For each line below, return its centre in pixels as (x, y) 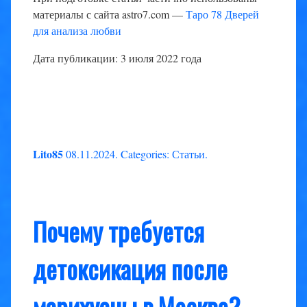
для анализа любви (77, 31)
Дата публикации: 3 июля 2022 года (117, 58)
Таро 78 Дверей (222, 14)
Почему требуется (119, 232)
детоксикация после (130, 269)
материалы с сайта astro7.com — (109, 14)
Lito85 (48, 154)
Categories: (145, 154)
